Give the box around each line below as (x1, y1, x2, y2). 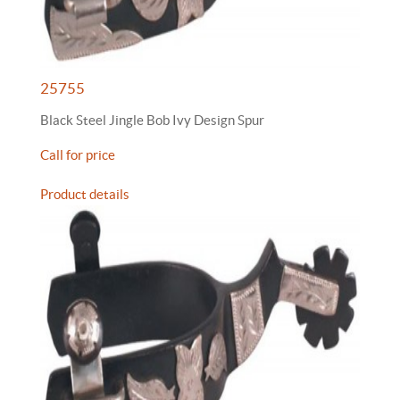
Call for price (40, 147, 115, 162)
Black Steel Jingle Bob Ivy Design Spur (40, 112, 264, 128)
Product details (40, 187, 129, 202)
